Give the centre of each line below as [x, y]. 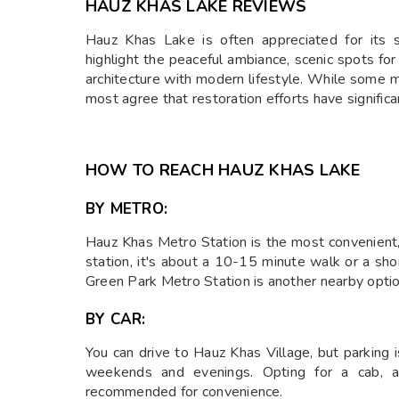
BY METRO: [127, 209]
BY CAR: [116, 320]
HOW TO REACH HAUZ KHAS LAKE [223, 171]
